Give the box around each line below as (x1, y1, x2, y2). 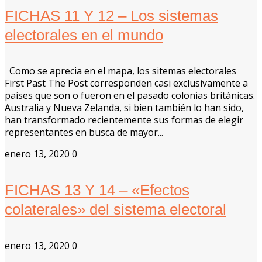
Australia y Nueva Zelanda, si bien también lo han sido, (5, 101, 244, 115)
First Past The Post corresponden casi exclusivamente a (5, 77, 248, 90)
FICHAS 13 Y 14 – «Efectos (5, 181, 189, 199)
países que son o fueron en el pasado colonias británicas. (5, 89, 255, 102)
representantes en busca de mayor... (5, 126, 163, 139)
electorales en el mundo (5, 26, 163, 44)
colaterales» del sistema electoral (5, 200, 226, 218)
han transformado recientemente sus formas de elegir (5, 113, 243, 127)
